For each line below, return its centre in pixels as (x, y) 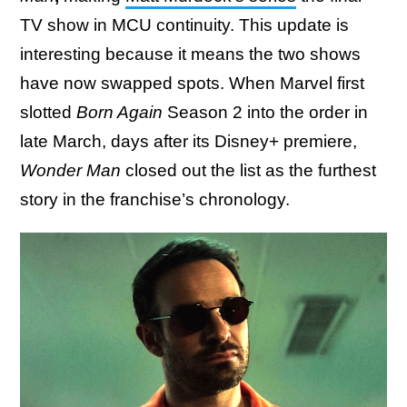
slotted (48, 112)
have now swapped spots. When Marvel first (192, 83)
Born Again (119, 112)
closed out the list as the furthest (248, 170)
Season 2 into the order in (265, 112)
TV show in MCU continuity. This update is (184, 25)
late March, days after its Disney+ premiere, (189, 141)
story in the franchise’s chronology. (157, 199)
